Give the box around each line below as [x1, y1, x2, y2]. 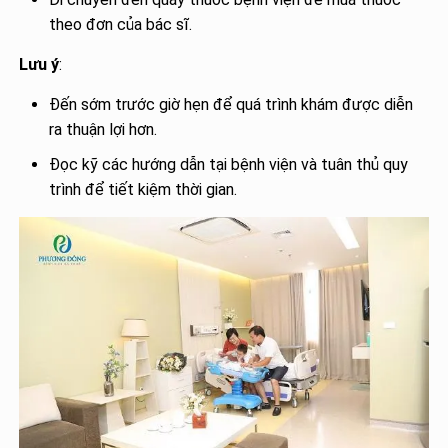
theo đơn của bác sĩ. [49, 14, 193, 34]
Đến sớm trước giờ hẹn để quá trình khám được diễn [49, 94, 414, 114]
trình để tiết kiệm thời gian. [49, 179, 238, 199]
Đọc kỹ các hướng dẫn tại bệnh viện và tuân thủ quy [49, 154, 409, 174]
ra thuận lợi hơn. [49, 119, 158, 139]
